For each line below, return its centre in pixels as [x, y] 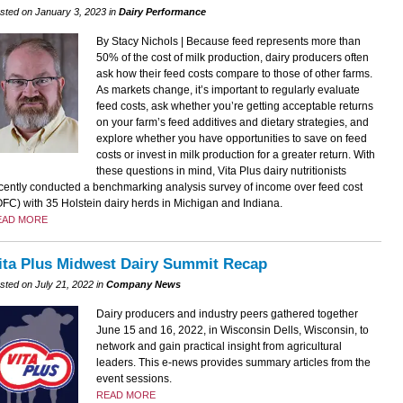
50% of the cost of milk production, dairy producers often [232, 57]
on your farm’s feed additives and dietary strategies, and [232, 122]
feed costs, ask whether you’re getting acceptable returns [234, 106]
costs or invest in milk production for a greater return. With [235, 154]
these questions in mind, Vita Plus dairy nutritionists [221, 170]
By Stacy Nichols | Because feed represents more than [228, 41]
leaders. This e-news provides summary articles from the [233, 362]
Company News [143, 284]
